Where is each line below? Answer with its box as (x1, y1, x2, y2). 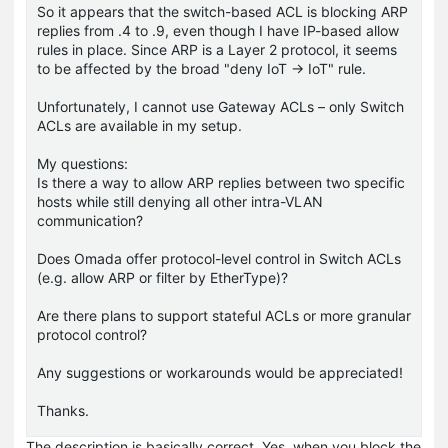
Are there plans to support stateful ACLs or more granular (37, 306, 411, 324)
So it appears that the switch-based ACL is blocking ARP (37, 2, 408, 20)
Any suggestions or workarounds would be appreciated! (37, 363, 403, 381)
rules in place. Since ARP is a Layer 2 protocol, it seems (37, 40, 397, 58)
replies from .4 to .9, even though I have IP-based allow (37, 21, 399, 39)
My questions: (37, 154, 128, 172)
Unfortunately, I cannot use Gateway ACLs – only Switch (37, 97, 404, 115)
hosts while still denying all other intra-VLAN (37, 192, 323, 210)
